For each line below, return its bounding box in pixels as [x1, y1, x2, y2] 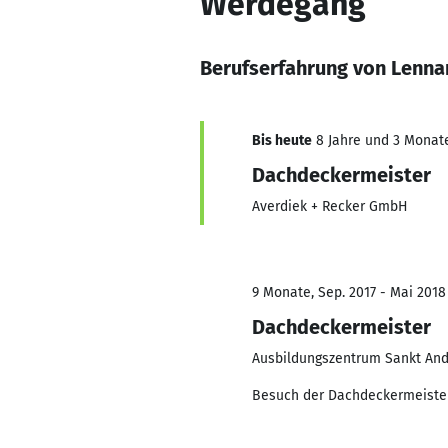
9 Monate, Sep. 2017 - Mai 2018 [252, 284, 446, 301]
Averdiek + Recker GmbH [252, 198, 408, 215]
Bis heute [252, 132, 312, 149]
